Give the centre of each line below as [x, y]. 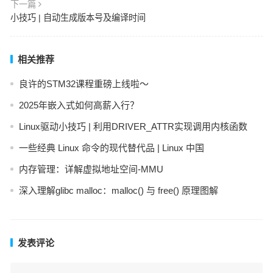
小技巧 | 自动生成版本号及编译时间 [78, 18]
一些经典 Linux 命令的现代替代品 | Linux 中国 [111, 148]
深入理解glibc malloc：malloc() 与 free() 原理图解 [118, 191]
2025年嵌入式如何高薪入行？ [79, 105]
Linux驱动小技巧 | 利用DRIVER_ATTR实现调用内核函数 [133, 127]
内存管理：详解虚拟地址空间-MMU [91, 169]
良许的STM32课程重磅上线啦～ [83, 84]
